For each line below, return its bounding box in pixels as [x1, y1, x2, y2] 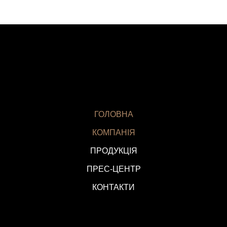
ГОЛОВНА [94, 109, 133, 119]
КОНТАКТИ [92, 182, 135, 192]
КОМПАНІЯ [92, 128, 135, 137]
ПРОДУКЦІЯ [90, 146, 137, 155]
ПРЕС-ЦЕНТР [86, 164, 141, 173]
